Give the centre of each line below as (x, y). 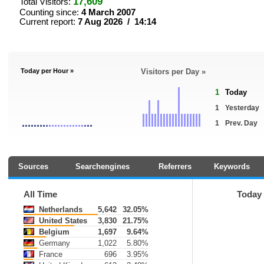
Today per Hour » (47, 71)
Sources (33, 166)
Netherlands (60, 209)
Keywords (232, 166)
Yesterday (242, 108)
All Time (40, 194)
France (49, 254)
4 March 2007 (108, 12)
